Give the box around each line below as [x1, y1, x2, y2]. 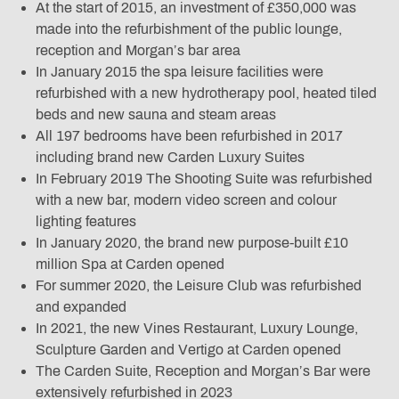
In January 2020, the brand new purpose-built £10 [36, 235, 348, 251]
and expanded [36, 299, 126, 315]
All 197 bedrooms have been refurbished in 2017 [36, 128, 343, 144]
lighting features [36, 214, 136, 230]
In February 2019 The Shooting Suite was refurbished [36, 171, 372, 187]
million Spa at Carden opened [36, 256, 224, 273]
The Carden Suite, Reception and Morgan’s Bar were [36, 363, 370, 379]
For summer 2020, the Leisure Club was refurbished [36, 278, 362, 294]
